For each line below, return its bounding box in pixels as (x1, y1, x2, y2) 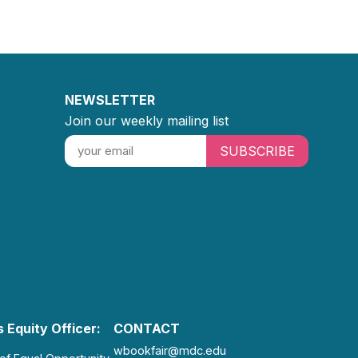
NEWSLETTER (65, 91, 155, 108)
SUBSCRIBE (219, 142, 295, 159)
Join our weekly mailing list (65, 112, 229, 129)
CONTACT (113, 320, 180, 336)
